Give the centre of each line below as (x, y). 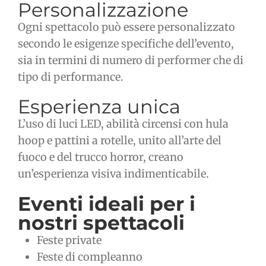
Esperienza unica (99, 107)
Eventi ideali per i (107, 204)
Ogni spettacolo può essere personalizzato (126, 27)
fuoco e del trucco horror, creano (101, 157)
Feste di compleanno (90, 257)
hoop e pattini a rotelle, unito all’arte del (120, 141)
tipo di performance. (71, 77)
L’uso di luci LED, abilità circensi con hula (123, 124)
